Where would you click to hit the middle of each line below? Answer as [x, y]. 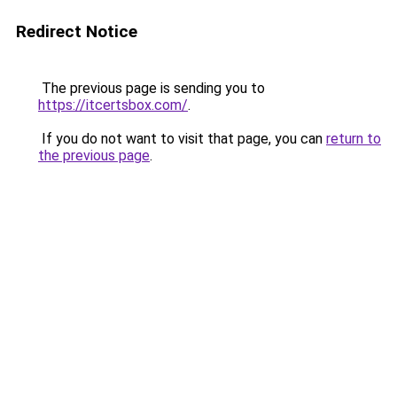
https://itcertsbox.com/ [113, 105]
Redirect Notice [77, 31]
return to [354, 139]
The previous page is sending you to [152, 88]
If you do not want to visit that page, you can [182, 139]
